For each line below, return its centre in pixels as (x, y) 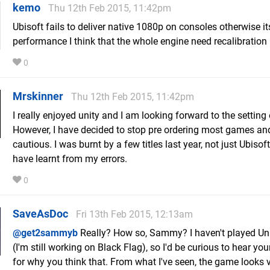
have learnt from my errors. (70, 159)
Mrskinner (38, 96)
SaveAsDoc (40, 214)
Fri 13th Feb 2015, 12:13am (134, 215)
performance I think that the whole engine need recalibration (140, 42)
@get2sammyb (45, 233)
